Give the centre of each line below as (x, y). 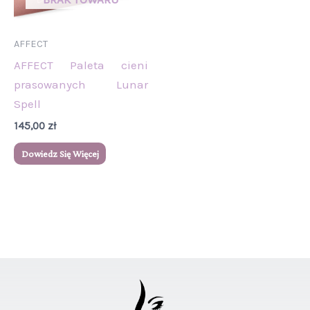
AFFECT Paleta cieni (81, 65)
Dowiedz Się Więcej (60, 154)
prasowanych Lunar (81, 85)
